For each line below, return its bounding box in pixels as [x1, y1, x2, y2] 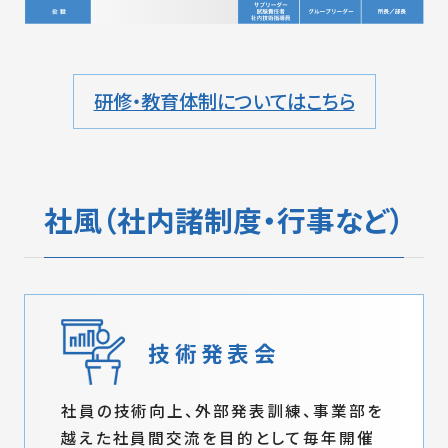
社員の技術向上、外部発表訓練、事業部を [60, 399, 384, 422]
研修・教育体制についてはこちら [93, 87, 355, 116]
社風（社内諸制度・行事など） [43, 198, 404, 240]
